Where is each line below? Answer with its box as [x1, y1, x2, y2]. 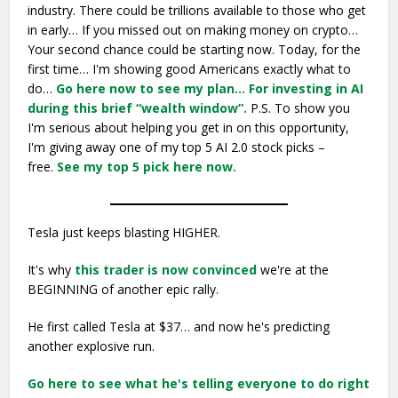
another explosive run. [28, 338, 159, 354]
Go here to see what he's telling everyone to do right [28, 375, 370, 392]
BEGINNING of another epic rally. [28, 281, 223, 298]
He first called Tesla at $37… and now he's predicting [28, 318, 330, 335]
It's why [28, 261, 72, 278]
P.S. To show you [247, 99, 351, 116]
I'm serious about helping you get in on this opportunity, [28, 119, 350, 136]
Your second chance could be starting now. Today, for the [28, 41, 362, 58]
